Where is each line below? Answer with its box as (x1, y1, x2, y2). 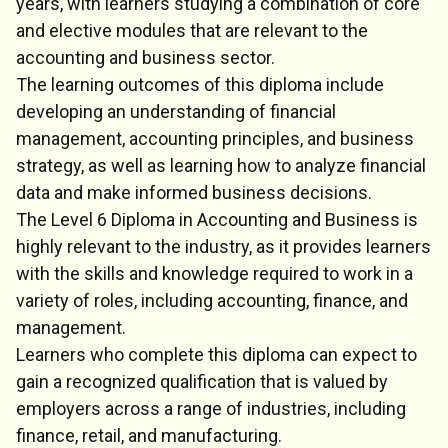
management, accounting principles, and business (16, 127, 414, 149)
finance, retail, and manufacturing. (16, 424, 282, 446)
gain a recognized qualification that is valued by (16, 370, 388, 392)
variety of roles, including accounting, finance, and (16, 289, 408, 311)
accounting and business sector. (16, 46, 275, 68)
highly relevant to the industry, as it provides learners (16, 235, 431, 257)
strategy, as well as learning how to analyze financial (16, 154, 426, 176)
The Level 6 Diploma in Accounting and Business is (16, 208, 418, 230)
